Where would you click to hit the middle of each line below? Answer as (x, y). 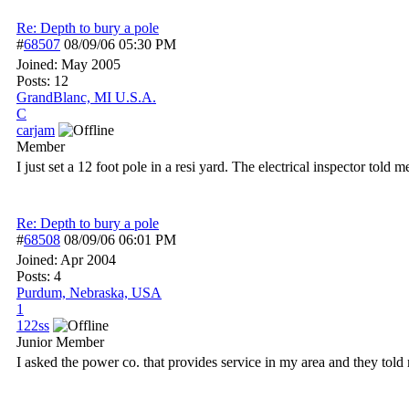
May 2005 (91, 64)
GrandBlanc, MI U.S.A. (86, 97)
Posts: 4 (39, 276)
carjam (36, 130)
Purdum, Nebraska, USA (89, 293)
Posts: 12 (42, 81)
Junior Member (60, 342)
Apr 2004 (88, 260)
